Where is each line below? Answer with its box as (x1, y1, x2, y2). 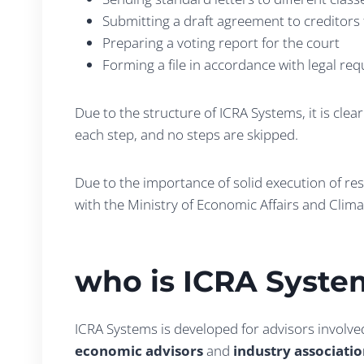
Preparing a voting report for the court (102, 33, 340, 52)
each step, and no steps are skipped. (75, 125, 298, 144)
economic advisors (75, 341, 203, 360)
